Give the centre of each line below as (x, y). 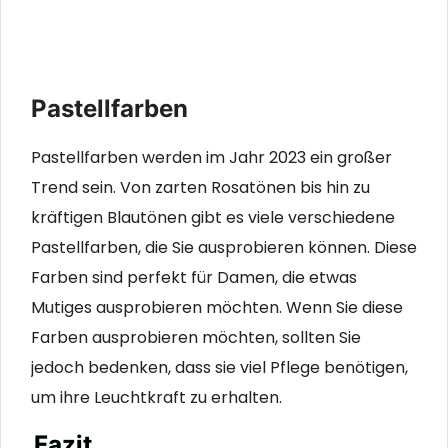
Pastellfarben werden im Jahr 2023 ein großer (211, 158)
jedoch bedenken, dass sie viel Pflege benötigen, (219, 368)
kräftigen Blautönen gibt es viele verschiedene (213, 218)
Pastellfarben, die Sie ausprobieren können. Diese (224, 248)
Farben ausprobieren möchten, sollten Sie (196, 338)
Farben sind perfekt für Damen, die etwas (194, 278)
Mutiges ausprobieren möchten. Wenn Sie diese (217, 308)
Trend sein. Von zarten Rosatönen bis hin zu (200, 188)
